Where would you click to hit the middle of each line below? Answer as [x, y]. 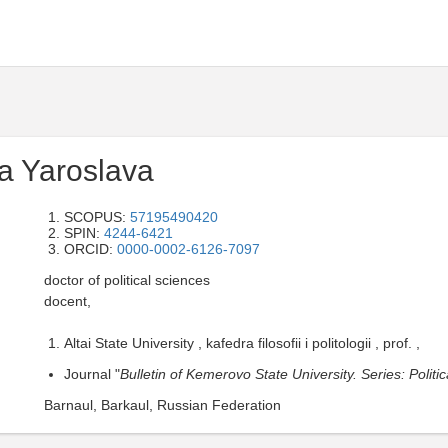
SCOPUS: [97, 217]
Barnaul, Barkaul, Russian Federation [162, 405]
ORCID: [90, 249]
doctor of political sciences [127, 280]
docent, [67, 301]
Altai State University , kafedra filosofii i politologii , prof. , [242, 343]
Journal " [92, 374]
